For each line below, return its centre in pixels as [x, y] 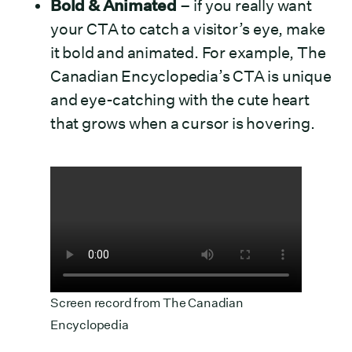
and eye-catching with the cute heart [180, 100]
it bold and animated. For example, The [188, 53]
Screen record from [107, 303]
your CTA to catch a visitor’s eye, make [188, 29]
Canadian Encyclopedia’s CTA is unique [191, 76]
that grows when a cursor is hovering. [183, 123]
